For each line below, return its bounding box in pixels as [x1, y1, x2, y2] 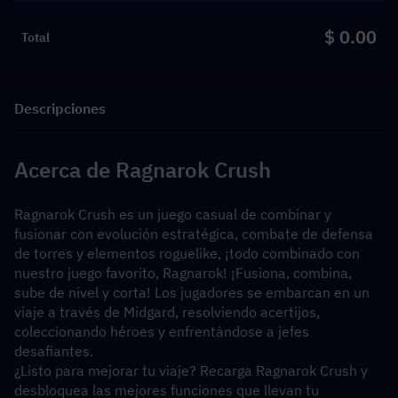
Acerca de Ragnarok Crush [14, 155, 271, 184]
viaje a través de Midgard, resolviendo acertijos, [14, 303, 320, 321]
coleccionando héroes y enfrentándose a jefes [14, 322, 309, 340]
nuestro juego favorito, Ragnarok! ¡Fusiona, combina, [14, 264, 352, 282]
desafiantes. [14, 342, 97, 360]
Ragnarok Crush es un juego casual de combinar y [14, 205, 331, 223]
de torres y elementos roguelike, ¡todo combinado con [14, 244, 360, 262]
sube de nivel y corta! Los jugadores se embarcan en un [14, 283, 370, 301]
